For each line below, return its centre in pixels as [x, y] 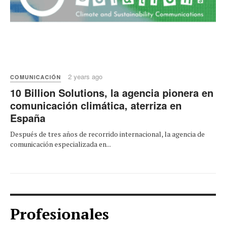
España [28, 118]
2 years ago [85, 76]
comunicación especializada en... [61, 144]
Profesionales [60, 214]
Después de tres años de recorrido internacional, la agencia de [107, 134]
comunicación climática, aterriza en [96, 105]
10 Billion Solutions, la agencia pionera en [112, 92]
